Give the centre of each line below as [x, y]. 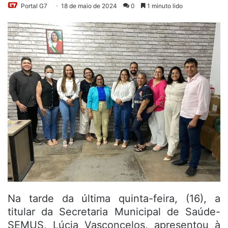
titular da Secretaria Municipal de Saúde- [114, 212]
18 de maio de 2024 [89, 6]
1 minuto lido [164, 6]
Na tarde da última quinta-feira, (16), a [114, 199]
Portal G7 [34, 6]
